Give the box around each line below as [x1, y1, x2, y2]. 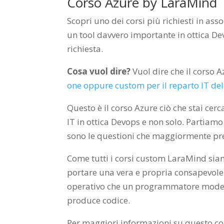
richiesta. [67, 42, 103, 54]
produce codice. [67, 194, 130, 206]
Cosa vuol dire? [67, 65, 131, 77]
